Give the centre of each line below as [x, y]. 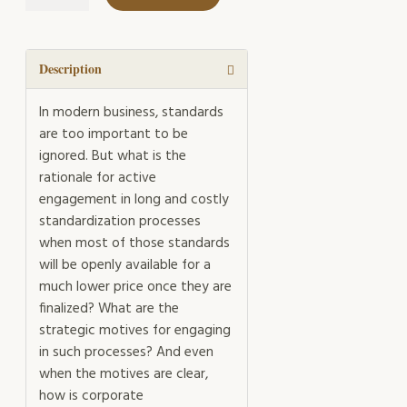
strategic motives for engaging [135, 330]
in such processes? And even [126, 352]
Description [70, 68]
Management [61, 27]
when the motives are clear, [124, 374]
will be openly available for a [125, 265]
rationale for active [98, 178]
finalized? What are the [109, 308]
